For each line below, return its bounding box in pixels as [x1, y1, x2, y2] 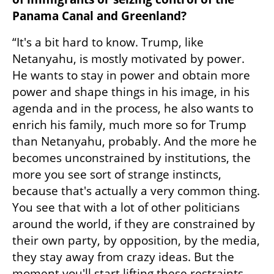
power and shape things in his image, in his [12, 84, 250, 100]
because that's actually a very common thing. [12, 183, 260, 199]
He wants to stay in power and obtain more [12, 67, 250, 84]
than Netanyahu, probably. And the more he [12, 133, 257, 150]
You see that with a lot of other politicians [12, 199, 240, 216]
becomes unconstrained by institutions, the [12, 150, 251, 166]
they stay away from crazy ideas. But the [12, 249, 234, 265]
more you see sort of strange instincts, [12, 166, 221, 183]
